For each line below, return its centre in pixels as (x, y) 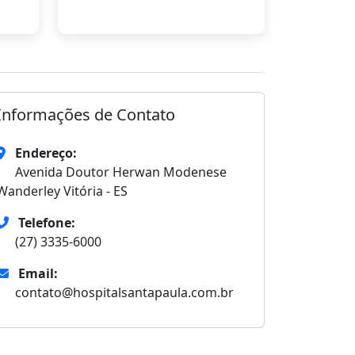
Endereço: (46, 153)
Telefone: (47, 223)
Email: (38, 273)
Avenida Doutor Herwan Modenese (121, 172)
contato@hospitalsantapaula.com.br (124, 292)
